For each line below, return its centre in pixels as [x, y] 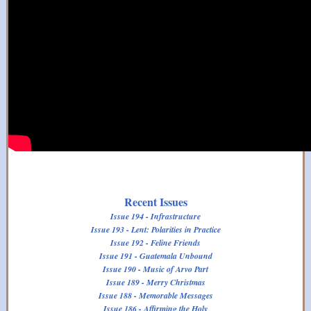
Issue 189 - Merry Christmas [155, 282]
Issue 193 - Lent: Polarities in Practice [155, 229]
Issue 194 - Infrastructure [155, 216]
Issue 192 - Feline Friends [155, 243]
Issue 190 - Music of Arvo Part [155, 269]
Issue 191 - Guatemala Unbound [155, 256]
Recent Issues [155, 202]
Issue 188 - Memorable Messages [155, 295]
